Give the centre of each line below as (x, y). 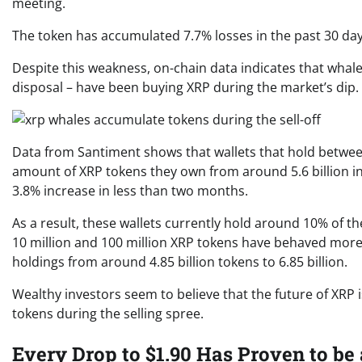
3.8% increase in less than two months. (130, 191)
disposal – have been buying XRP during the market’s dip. (185, 87)
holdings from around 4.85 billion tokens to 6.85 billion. (180, 262)
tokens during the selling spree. (108, 314)
